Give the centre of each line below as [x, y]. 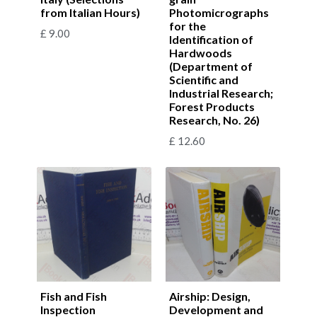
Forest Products [212, 106]
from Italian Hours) [90, 12]
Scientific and [204, 79]
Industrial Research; [221, 93]
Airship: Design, [210, 296]
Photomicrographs [219, 12]
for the [188, 25]
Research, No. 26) [214, 120]
